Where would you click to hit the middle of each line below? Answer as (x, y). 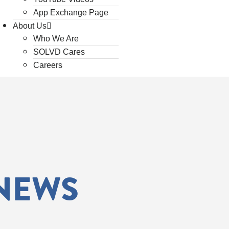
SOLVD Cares (59, 52)
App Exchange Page (71, 13)
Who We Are (56, 39)
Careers (48, 65)
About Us (29, 26)
